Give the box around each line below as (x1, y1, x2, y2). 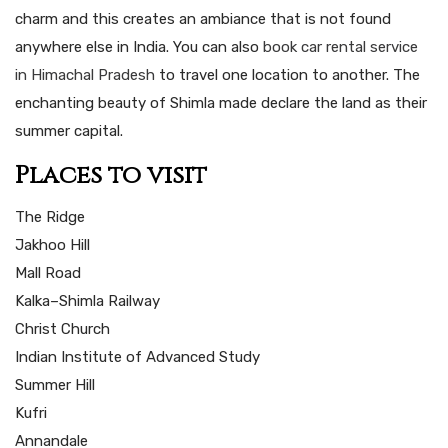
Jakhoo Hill (15, 235, 90, 254)
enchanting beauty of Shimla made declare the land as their (15, 93, 427, 112)
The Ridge (15, 207, 85, 226)
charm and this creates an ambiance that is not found (15, 9, 391, 28)
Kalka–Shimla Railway (15, 291, 160, 310)
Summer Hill (15, 375, 95, 394)
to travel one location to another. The (155, 65, 420, 84)
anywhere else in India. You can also (15, 37, 263, 56)
